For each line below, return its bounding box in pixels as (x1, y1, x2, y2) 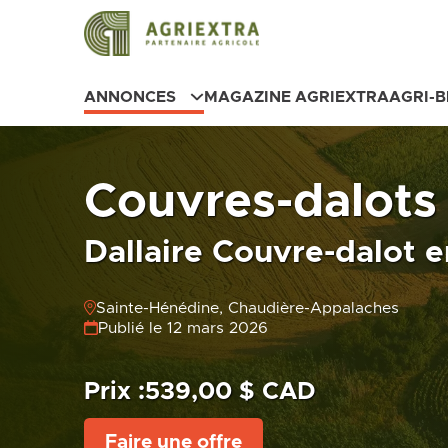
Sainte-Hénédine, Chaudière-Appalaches (95, 300, 399, 317)
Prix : (84, 380, 145, 405)
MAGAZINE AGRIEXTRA (203, 89, 389, 106)
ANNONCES (84, 89, 176, 106)
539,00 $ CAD (145, 380, 316, 405)
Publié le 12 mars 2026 (97, 320, 268, 337)
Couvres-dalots (84, 177, 437, 226)
